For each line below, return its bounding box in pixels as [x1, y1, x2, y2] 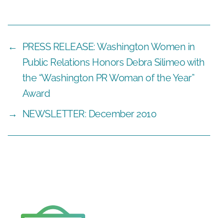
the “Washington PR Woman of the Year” [22, 72, 195, 84]
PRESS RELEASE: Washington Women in [22, 40, 195, 53]
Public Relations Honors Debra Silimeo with [22, 56, 205, 68]
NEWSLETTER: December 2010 [22, 108, 157, 120]
